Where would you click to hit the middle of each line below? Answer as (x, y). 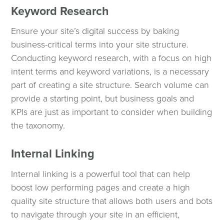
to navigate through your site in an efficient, (95, 215)
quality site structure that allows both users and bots (112, 201)
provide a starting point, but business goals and (103, 99)
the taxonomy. (38, 126)
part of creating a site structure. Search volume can (110, 85)
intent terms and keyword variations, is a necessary (110, 72)
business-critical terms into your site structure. (100, 45)
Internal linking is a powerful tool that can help (101, 174)
